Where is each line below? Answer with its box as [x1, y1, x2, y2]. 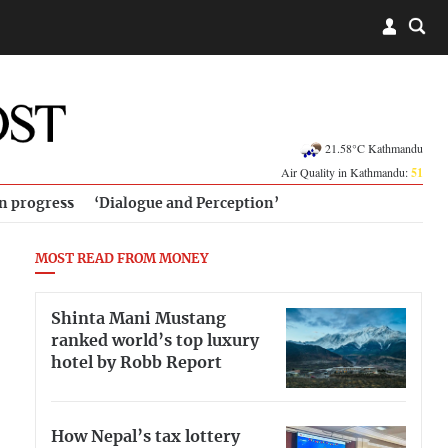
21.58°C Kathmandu [325, 139, 423, 156]
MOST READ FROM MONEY [35, 253, 208, 266]
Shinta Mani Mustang [51, 310, 226, 327]
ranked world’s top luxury [51, 332, 259, 349]
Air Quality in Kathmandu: [281, 164, 411, 180]
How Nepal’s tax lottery [51, 428, 240, 445]
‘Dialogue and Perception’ [94, 196, 279, 211]
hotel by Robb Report [51, 354, 222, 371]
